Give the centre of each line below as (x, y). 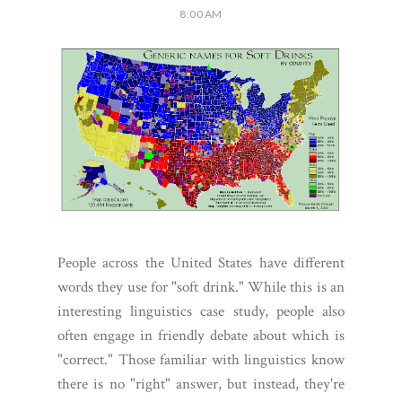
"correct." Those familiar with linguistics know (201, 360)
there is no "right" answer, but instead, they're (201, 385)
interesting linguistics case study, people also (201, 312)
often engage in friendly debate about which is (201, 336)
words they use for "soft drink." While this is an (201, 288)
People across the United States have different (201, 263)
